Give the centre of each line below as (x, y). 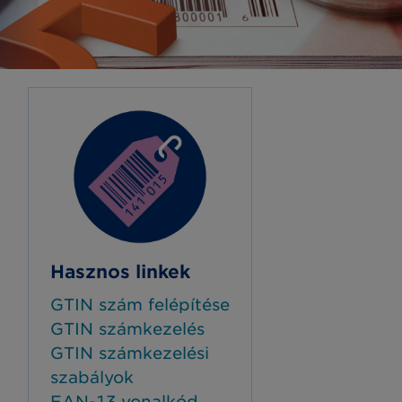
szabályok (92, 377)
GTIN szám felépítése (140, 305)
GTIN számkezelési (130, 353)
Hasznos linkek (120, 272)
